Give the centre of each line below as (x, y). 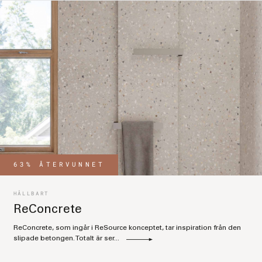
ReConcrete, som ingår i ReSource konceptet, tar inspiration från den (127, 227)
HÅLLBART (31, 194)
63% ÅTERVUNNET (59, 165)
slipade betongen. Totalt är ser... (67, 238)
